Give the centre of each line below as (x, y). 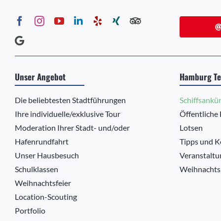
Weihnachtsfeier (43, 183)
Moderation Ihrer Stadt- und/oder (72, 128)
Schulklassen (36, 169)
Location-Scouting (46, 197)
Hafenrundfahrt (41, 142)
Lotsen (191, 128)
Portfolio (30, 211)
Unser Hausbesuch (47, 155)
